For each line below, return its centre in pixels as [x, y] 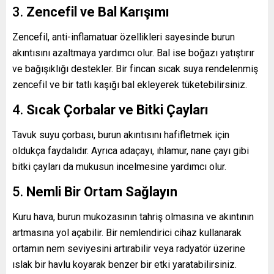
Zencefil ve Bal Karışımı [98, 12]
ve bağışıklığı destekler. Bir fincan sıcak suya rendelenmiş [135, 68]
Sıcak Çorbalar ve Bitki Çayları [117, 109]
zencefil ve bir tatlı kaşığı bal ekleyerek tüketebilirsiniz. [130, 84]
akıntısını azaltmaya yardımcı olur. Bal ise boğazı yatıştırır [133, 53]
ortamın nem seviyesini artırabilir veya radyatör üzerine [129, 248]
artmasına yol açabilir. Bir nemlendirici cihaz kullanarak [127, 232]
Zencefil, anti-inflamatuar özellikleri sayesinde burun [124, 37]
